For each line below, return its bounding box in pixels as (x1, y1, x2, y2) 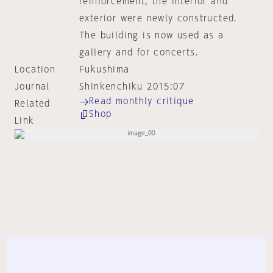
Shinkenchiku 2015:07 (79, 82, 185, 91)
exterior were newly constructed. (79, 14, 238, 23)
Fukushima (79, 65, 130, 74)
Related (15, 99, 51, 108)
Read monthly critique (88, 97, 194, 105)
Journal (15, 82, 50, 91)
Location (15, 65, 56, 74)
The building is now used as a (79, 31, 224, 40)
